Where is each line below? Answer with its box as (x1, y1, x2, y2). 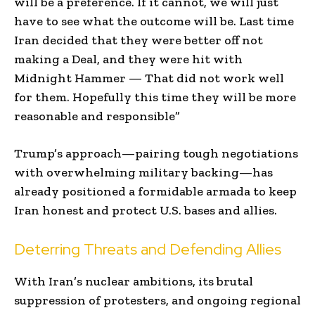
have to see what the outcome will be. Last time (14, 13, 294, 29)
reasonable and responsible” (14, 108, 180, 124)
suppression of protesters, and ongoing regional (14, 292, 301, 308)
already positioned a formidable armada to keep (14, 183, 297, 199)
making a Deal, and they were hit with (14, 51, 243, 67)
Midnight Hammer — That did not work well (14, 70, 284, 86)
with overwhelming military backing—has (14, 164, 273, 180)
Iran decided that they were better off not (14, 32, 263, 48)
